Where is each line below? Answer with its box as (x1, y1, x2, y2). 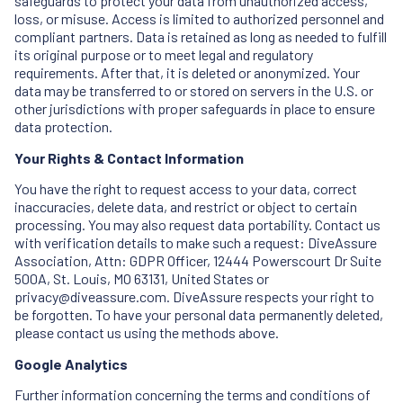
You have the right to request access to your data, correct (14, 180, 357, 198)
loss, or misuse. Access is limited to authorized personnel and (14, 10, 384, 28)
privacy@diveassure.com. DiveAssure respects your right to (14, 288, 374, 306)
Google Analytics (14, 354, 128, 372)
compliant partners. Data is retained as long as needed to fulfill (14, 28, 387, 46)
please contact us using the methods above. (14, 324, 279, 342)
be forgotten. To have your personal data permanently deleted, (14, 306, 383, 324)
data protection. (14, 118, 112, 136)
